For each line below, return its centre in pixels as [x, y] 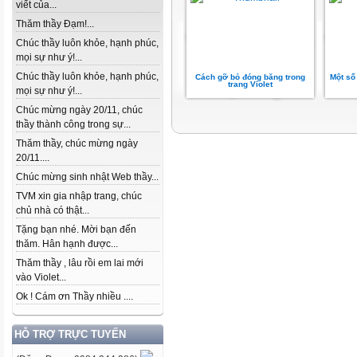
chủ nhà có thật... [53, 211]
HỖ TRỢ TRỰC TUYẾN [70, 335]
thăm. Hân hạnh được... [67, 244]
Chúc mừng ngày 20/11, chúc [79, 110]
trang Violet [250, 84]
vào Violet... [41, 278]
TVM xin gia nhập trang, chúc [79, 196]
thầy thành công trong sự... [73, 125]
